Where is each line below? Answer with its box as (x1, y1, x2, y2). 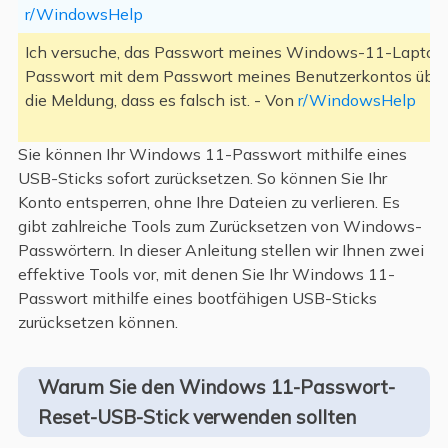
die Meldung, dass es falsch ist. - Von (24, 90, 298, 111)
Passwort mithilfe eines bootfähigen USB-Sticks (17, 288, 377, 309)
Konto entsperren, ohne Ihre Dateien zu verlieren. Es (17, 192, 400, 213)
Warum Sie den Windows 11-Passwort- (37, 374, 395, 399)
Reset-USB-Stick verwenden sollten (37, 404, 356, 429)
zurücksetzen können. (17, 312, 178, 333)
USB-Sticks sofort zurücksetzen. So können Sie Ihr (17, 168, 387, 189)
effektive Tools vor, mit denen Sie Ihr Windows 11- (17, 264, 395, 285)
